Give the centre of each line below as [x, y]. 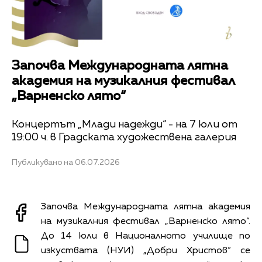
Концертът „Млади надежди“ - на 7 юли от [125, 124]
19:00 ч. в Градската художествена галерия [124, 137]
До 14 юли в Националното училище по [146, 236]
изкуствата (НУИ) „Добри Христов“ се [146, 251]
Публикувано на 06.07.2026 [65, 163]
